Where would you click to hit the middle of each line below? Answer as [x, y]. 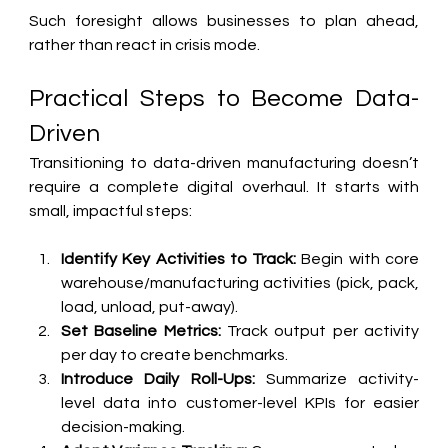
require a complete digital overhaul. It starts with [224, 186]
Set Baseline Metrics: [141, 330]
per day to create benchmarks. [175, 354]
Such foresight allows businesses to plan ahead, [224, 20]
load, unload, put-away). [150, 306]
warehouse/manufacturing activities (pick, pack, [240, 282]
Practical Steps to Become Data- [224, 98]
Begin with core [357, 258]
